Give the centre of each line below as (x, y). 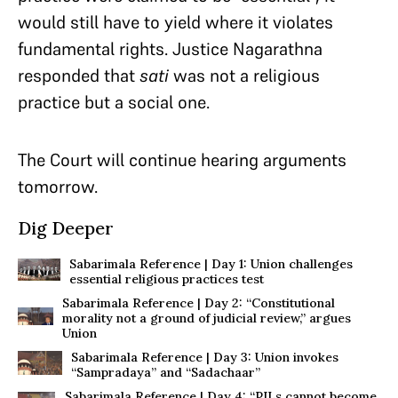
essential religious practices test (167, 279)
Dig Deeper (66, 228)
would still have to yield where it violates (175, 22)
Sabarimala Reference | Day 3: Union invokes (205, 357)
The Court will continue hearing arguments (182, 160)
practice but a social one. (114, 102)
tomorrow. (58, 187)
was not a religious (244, 76)
